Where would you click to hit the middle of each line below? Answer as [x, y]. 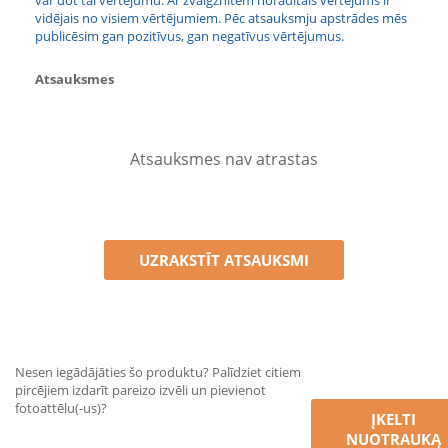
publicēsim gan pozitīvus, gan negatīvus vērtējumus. [189, 36]
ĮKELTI [393, 419]
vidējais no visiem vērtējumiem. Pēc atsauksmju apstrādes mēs [221, 18]
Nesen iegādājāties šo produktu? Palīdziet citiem [158, 372]
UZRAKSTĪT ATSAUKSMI [224, 260]
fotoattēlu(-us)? [61, 408]
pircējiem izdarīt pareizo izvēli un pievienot [140, 390]
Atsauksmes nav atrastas [224, 159]
